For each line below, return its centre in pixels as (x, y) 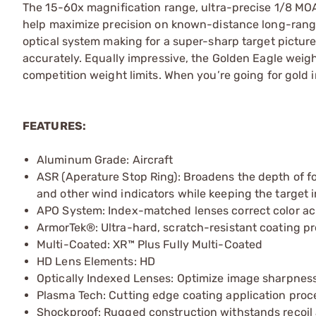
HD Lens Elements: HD (96, 261)
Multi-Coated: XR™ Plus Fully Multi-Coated (150, 244)
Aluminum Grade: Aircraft (105, 160)
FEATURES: (54, 126)
